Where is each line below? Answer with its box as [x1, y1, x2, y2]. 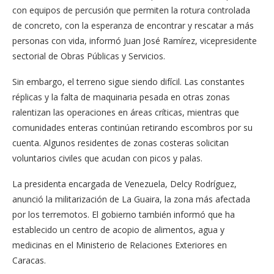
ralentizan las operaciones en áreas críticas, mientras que [12, 106, 239, 118]
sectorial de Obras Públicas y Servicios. [12, 50, 165, 62]
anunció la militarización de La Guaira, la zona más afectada [12, 193, 250, 205]
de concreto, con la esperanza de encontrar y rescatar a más [12, 19, 254, 31]
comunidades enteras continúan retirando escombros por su [12, 121, 253, 133]
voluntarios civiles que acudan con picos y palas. [12, 152, 202, 164]
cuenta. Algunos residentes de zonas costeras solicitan [12, 136, 229, 149]
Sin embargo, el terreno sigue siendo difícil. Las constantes [12, 75, 245, 87]
